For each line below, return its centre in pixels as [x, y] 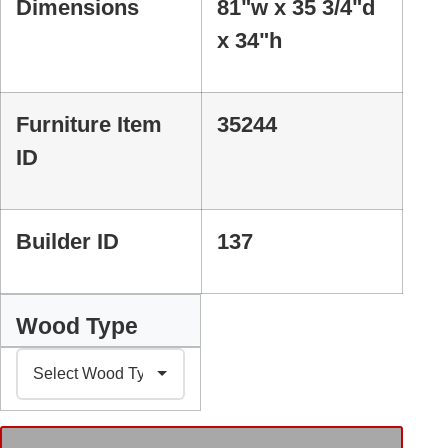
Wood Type [77, 325]
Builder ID [67, 242]
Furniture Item [89, 125]
